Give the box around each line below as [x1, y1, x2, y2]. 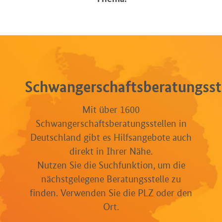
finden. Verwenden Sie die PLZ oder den [30, 187, 192, 199]
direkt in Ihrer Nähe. [69, 145, 153, 158]
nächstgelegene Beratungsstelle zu [41, 173, 181, 185]
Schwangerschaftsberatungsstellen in [35, 117, 187, 130]
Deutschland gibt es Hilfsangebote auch [30, 131, 192, 144]
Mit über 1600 [82, 104, 140, 116]
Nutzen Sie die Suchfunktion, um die [37, 159, 185, 171]
